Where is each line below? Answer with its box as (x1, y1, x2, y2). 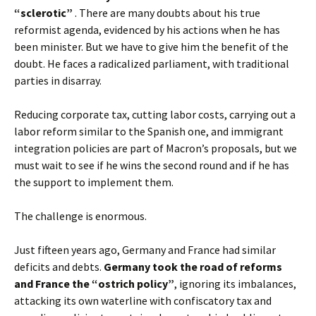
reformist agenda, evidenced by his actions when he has (14, 23, 280, 37)
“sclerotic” (14, 6, 73, 20)
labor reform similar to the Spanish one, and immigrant (14, 124, 284, 138)
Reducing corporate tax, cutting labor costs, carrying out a (14, 107, 296, 121)
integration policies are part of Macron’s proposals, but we (14, 141, 297, 155)
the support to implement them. (14, 175, 174, 189)
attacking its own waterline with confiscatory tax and (14, 293, 272, 308)
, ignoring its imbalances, (174, 276, 296, 291)
